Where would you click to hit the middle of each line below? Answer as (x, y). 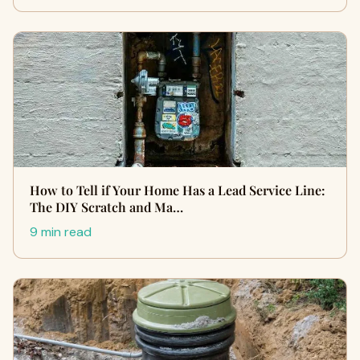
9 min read (61, 232)
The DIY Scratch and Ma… (106, 207)
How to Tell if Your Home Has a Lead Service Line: (178, 190)
